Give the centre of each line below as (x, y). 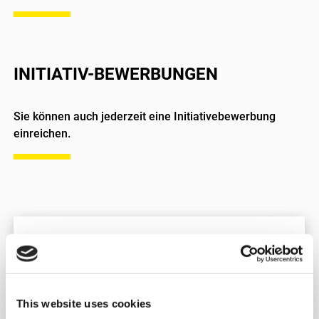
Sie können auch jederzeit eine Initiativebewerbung (145, 116)
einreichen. (42, 134)
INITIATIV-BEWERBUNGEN (116, 74)
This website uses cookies (84, 303)
